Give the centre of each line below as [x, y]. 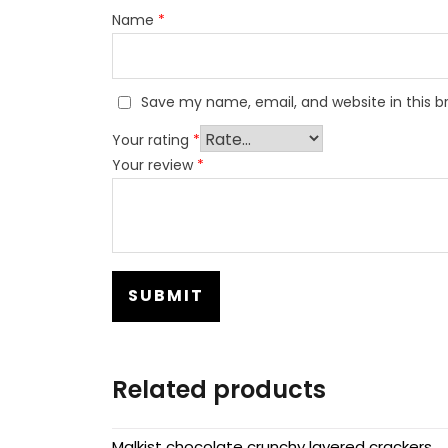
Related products [219, 389]
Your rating [152, 139]
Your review [154, 164]
